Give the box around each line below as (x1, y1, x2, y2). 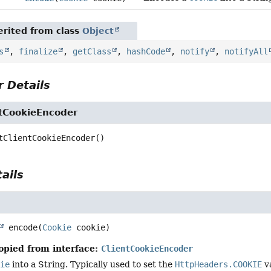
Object (82, 25, 114, 36)
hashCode (126, 46, 166, 56)
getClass (73, 46, 112, 56)
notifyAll (224, 46, 269, 56)
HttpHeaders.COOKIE (175, 259, 263, 269)
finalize (19, 46, 58, 56)
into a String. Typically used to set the (10, 259, 175, 269)
